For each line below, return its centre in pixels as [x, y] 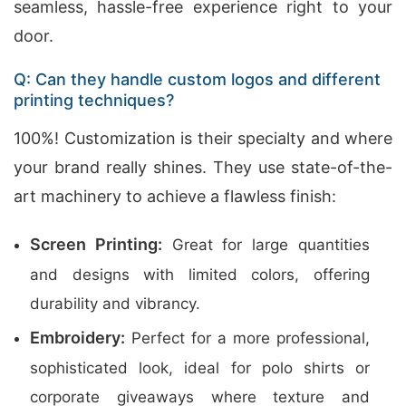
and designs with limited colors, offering [200, 275]
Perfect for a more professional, [247, 338]
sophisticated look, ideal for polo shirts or [200, 368]
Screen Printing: [96, 244]
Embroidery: [77, 338]
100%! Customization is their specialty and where [203, 138]
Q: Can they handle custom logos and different [197, 79]
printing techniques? [94, 100]
